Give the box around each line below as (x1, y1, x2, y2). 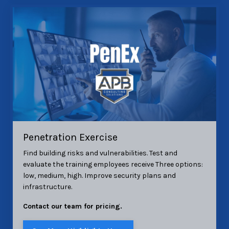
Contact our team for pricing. (23, 202, 122, 211)
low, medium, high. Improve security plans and (23, 171, 176, 180)
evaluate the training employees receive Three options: (23, 160, 203, 169)
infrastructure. (23, 182, 72, 192)
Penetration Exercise (23, 131, 118, 144)
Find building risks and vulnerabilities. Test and (23, 149, 177, 158)
